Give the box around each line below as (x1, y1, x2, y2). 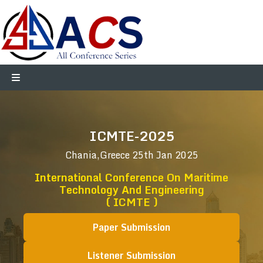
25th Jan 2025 (131, 147, 198, 163)
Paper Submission (93, 220, 170, 235)
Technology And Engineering (59, 181, 204, 198)
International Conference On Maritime (35, 168, 228, 186)
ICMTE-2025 (89, 126, 174, 146)
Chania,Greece (65, 147, 132, 163)
